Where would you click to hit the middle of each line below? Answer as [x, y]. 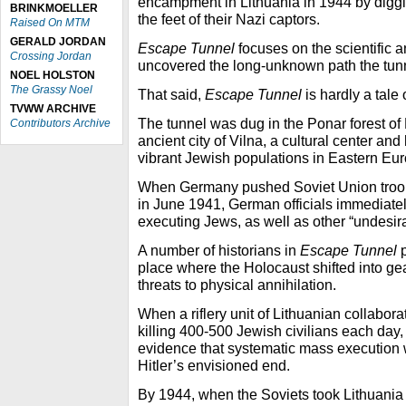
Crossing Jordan [51, 56]
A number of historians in [219, 250]
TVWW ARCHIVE [53, 109]
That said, [171, 94]
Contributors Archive [60, 123]
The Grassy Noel [51, 90]
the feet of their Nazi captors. [229, 19]
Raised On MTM [50, 23]
